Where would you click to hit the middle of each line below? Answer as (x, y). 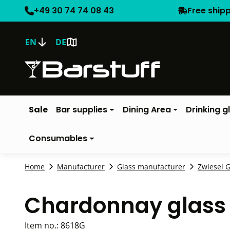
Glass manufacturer (151, 167)
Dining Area (147, 110)
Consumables (58, 138)
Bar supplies (82, 110)
